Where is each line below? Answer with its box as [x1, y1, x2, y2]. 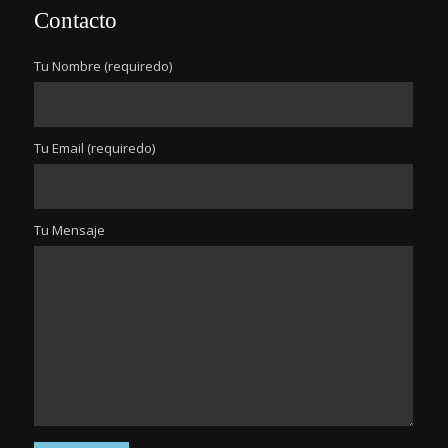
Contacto [34, 8, 117, 33]
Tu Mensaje [34, 221, 105, 239]
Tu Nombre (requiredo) [34, 57, 172, 75]
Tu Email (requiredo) [34, 139, 155, 157]
